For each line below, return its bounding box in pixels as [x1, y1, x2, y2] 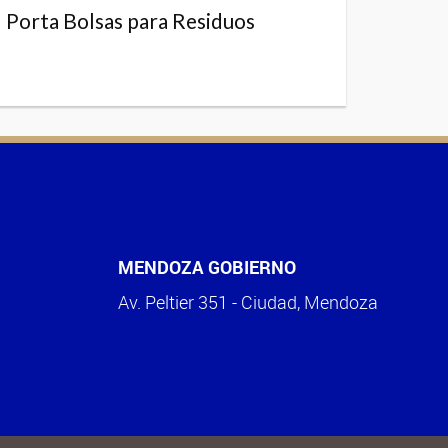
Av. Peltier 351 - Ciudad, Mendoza [118, 289, 378, 314]
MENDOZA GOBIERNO [118, 254, 296, 279]
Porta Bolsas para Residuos [6, 7, 255, 33]
